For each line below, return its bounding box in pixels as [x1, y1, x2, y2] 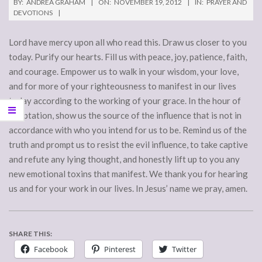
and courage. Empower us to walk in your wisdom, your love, [9, 66, 239, 77]
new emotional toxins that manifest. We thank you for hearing [9, 168, 248, 180]
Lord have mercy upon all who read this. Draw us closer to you [9, 37, 247, 48]
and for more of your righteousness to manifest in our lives [9, 81, 236, 92]
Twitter [172, 244, 196, 255]
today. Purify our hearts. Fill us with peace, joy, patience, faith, [9, 51, 247, 63]
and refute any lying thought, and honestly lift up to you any [9, 154, 240, 165]
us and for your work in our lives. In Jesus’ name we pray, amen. [9, 183, 247, 194]
